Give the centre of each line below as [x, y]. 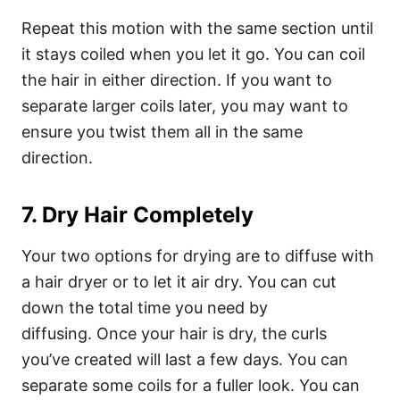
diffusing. [59, 333]
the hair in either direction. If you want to [177, 80]
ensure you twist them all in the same [162, 132]
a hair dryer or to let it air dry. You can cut [179, 282]
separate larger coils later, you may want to [185, 106]
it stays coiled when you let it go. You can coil [193, 54]
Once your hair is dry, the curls [212, 333]
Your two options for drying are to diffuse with [198, 256]
